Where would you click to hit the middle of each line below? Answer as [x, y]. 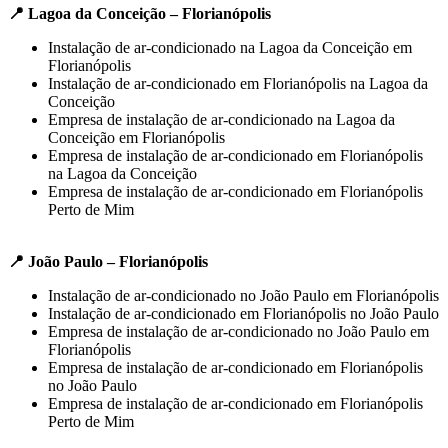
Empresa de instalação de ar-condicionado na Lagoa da [221, 119]
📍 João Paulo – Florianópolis [108, 261]
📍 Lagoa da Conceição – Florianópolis [139, 13]
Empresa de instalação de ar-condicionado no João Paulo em [238, 331]
